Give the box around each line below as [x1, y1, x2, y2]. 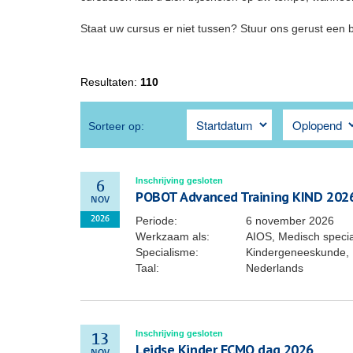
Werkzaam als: [136, 230, 210, 243]
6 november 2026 [246, 214, 334, 227]
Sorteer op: [88, 120, 144, 132]
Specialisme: [136, 246, 199, 258]
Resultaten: [80, 76, 140, 88]
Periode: [136, 214, 177, 227]
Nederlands [246, 262, 303, 274]
